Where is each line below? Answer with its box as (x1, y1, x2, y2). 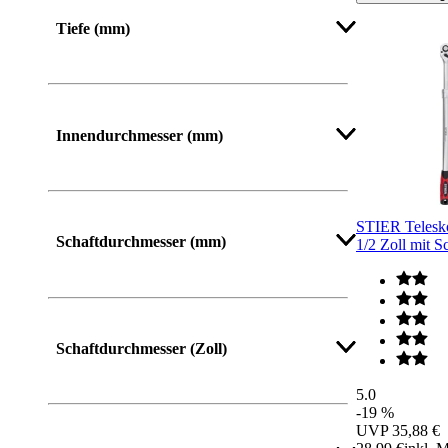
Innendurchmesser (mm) (56, 126, 223, 144)
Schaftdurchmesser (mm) (56, 233, 226, 251)
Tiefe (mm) (56, 20, 130, 38)
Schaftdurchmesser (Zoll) (56, 339, 227, 357)
